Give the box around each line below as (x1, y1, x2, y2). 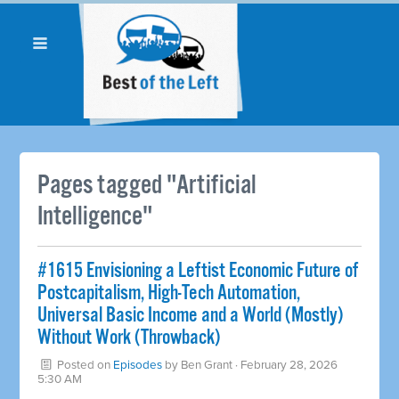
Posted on (54, 357, 114, 372)
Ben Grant (181, 357, 233, 372)
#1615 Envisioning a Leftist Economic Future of (37, 257, 359, 284)
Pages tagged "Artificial (37, 168, 257, 202)
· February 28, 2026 (232, 357, 338, 372)
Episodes (113, 357, 163, 372)
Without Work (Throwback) (37, 324, 221, 351)
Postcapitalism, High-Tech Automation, (37, 280, 301, 306)
